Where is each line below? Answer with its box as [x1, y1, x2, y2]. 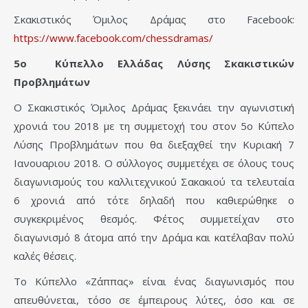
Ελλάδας [118, 56, 164, 71]
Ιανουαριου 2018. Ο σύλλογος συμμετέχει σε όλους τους [14, 156, 294, 170]
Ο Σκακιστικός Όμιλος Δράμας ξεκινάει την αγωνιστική [14, 100, 294, 115]
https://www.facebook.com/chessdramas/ [14, 31, 213, 45]
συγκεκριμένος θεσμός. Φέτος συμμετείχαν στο [14, 212, 294, 226]
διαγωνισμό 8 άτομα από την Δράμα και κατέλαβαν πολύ [14, 230, 294, 245]
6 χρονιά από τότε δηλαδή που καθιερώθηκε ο [14, 193, 294, 208]
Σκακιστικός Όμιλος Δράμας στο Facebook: [14, 12, 294, 27]
